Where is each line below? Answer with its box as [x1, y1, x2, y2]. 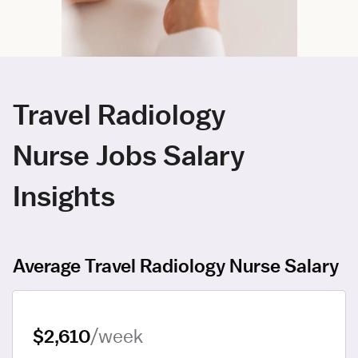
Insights [13, 177, 115, 213]
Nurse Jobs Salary [13, 137, 245, 172]
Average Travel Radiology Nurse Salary [13, 253, 339, 276]
